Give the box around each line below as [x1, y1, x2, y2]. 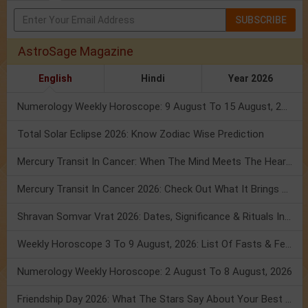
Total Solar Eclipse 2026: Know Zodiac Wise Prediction [17, 128, 264, 141]
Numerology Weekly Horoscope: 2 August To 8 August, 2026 [17, 265, 292, 278]
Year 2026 [228, 73, 274, 85]
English [38, 73, 72, 85]
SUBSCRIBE [235, 14, 287, 26]
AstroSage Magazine [18, 44, 133, 59]
